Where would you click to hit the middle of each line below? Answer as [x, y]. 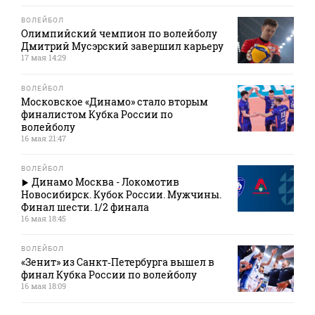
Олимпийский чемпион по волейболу [119, 34]
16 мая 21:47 [44, 139]
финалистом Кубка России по [97, 115]
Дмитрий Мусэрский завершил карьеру [122, 46]
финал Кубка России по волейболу [109, 275]
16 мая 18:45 [44, 219]
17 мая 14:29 [44, 58]
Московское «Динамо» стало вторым [115, 102]
